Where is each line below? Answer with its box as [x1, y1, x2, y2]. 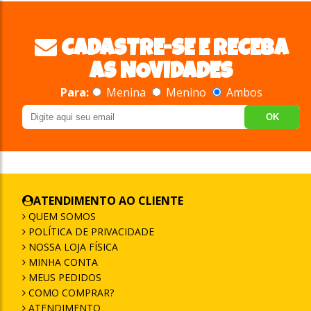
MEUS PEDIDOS [26, 270, 101, 284]
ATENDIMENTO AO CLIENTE [33, 192, 183, 208]
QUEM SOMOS [26, 209, 96, 223]
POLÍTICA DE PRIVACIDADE [26, 224, 154, 238]
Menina [103, 84, 149, 100]
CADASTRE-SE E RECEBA [56, 38, 288, 62]
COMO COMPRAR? [26, 285, 114, 299]
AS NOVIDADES [90, 61, 233, 85]
